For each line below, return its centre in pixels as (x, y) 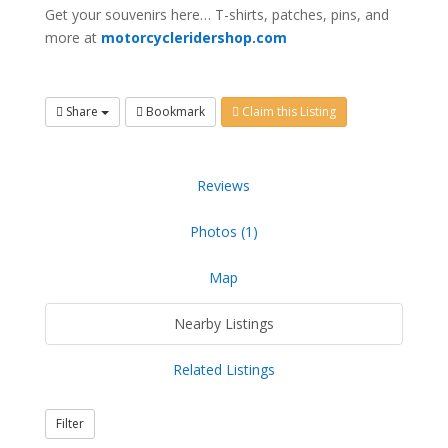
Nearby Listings (223, 324)
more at (72, 38)
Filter (69, 424)
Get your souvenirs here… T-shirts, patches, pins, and (216, 15)
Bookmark (173, 112)
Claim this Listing (287, 112)
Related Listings (223, 370)
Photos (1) (223, 232)
